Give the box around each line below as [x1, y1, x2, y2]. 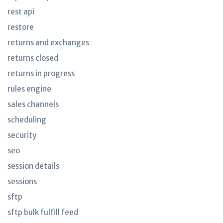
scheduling [7, 115, 46, 124]
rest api [7, 7, 34, 16]
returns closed [7, 53, 58, 63]
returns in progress [7, 69, 75, 78]
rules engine [7, 84, 51, 94]
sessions [7, 177, 37, 186]
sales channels [7, 100, 59, 109]
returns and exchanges [7, 38, 89, 47]
